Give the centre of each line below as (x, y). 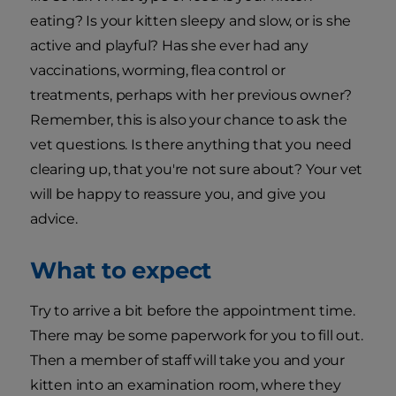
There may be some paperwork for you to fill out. (197, 336)
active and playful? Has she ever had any (169, 46)
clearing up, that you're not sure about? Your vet (197, 170)
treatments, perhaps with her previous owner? (191, 95)
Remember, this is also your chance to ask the (189, 120)
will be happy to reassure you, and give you (178, 194)
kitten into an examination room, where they (186, 385)
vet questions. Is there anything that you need (191, 145)
